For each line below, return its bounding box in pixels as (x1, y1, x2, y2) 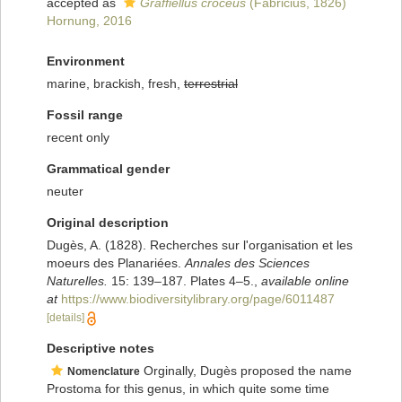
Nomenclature (67, 365, 140, 379)
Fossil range (47, 108, 123, 123)
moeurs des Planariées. (47, 256, 185, 271)
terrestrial (184, 76, 238, 92)
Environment (47, 54, 125, 69)
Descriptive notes (47, 341, 154, 356)
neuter (47, 184, 83, 199)
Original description (47, 215, 169, 231)
